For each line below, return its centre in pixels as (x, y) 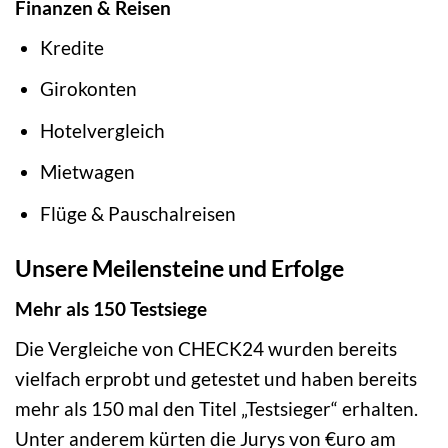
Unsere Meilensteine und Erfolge (179, 267)
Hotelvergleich (102, 130)
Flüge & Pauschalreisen (137, 213)
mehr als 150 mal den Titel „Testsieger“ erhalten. (216, 408)
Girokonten (88, 89)
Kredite (71, 47)
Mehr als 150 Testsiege (111, 309)
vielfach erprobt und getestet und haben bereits (216, 378)
